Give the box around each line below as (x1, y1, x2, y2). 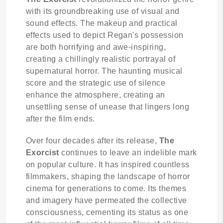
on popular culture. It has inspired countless (26, 160, 190, 169)
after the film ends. (26, 114, 95, 123)
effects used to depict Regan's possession (26, 31, 184, 40)
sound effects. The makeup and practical (26, 19, 178, 28)
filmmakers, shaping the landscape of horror (26, 172, 190, 181)
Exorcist (26, 148, 59, 157)
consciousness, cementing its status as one (26, 208, 189, 217)
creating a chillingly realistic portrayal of (26, 55, 176, 64)
